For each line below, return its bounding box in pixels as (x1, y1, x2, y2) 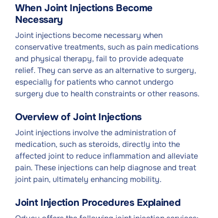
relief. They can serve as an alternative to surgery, (15, 65, 196, 75)
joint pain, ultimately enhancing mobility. (15, 174, 162, 184)
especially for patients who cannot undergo (15, 77, 174, 87)
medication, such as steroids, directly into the (15, 139, 180, 149)
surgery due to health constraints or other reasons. (15, 89, 200, 99)
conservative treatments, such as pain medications (15, 42, 199, 52)
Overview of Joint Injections (15, 111, 142, 123)
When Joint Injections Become (15, 2, 153, 14)
